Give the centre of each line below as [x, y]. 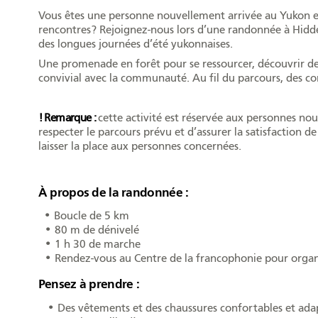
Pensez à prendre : [89, 285]
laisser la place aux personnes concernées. [139, 146]
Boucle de [78, 215]
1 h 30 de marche [97, 244]
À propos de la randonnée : [113, 192]
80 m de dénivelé [97, 230]
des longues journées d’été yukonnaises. [135, 44]
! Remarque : [68, 118]
